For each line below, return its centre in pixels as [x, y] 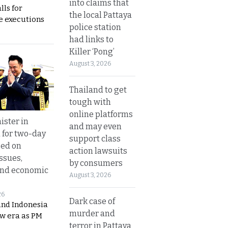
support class [95, 138]
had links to [91, 39]
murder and [92, 213]
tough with [90, 102]
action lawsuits [98, 151]
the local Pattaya [101, 15]
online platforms [101, 114]
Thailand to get [98, 90]
